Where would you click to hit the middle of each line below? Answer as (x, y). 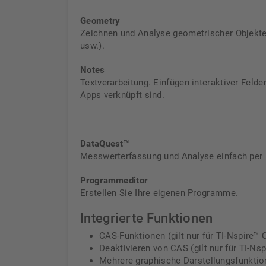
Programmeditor (114, 180)
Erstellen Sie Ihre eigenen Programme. (159, 193)
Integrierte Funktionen (147, 218)
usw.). (92, 46)
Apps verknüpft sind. (123, 95)
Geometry (102, 21)
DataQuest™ (104, 144)
